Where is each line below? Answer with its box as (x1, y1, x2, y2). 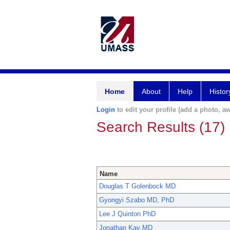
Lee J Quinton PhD (99, 210, 156, 218)
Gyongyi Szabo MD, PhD (99, 196, 174, 204)
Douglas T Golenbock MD (99, 182, 176, 190)
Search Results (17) (97, 119, 225, 135)
